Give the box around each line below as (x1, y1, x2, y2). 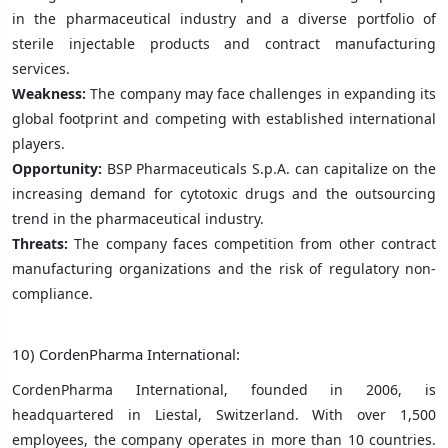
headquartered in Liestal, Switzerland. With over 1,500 (12, 404, 436, 424)
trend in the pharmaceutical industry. (12, 208, 264, 228)
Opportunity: (12, 158, 107, 178)
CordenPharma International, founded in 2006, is (12, 379, 436, 399)
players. (12, 133, 65, 153)
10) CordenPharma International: (12, 343, 240, 364)
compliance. (12, 283, 93, 303)
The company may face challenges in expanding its (90, 83, 436, 103)
